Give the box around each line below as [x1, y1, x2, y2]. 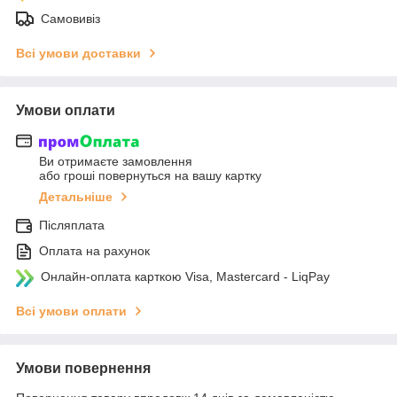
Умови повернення [16, 361, 151, 377]
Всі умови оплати [16, 304, 127, 319]
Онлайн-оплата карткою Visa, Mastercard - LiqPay [41, 269, 330, 284]
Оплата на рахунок [39, 244, 150, 259]
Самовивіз [41, 11, 100, 26]
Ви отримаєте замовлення [39, 154, 192, 169]
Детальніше [39, 190, 113, 205]
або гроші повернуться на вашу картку [39, 168, 261, 183]
